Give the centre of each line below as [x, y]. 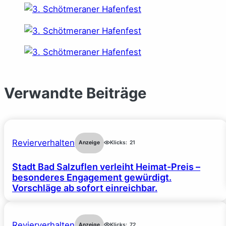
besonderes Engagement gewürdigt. [92, 178]
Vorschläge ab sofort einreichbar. [85, 188]
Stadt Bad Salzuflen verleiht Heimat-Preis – [106, 167]
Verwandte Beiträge [75, 93]
